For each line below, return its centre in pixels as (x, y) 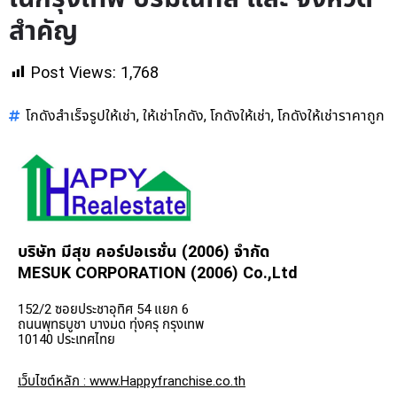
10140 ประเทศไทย (66, 339)
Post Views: (74, 74)
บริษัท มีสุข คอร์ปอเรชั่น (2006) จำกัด (144, 252)
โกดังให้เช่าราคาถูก (331, 117)
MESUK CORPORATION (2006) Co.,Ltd (158, 273)
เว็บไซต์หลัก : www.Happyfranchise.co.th (132, 381)
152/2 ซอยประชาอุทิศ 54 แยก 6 (103, 309)
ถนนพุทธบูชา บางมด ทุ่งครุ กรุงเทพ (111, 324)
